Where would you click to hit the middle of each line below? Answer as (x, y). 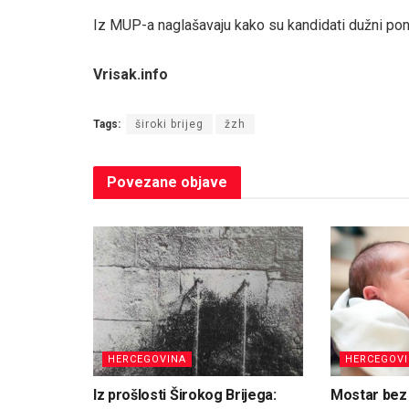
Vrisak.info (131, 74)
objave (202, 182)
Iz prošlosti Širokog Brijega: (185, 395)
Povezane (142, 182)
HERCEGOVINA (147, 360)
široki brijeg (169, 124)
